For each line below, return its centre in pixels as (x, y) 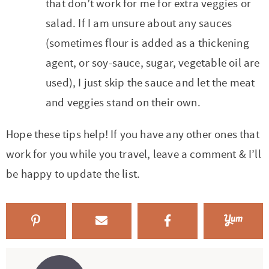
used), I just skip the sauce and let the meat (150, 83)
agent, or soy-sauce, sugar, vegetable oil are (153, 63)
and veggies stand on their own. (123, 103)
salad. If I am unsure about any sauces (139, 24)
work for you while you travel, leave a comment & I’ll (134, 155)
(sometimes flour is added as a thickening (147, 44)
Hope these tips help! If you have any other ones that (133, 135)
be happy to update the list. (73, 174)
